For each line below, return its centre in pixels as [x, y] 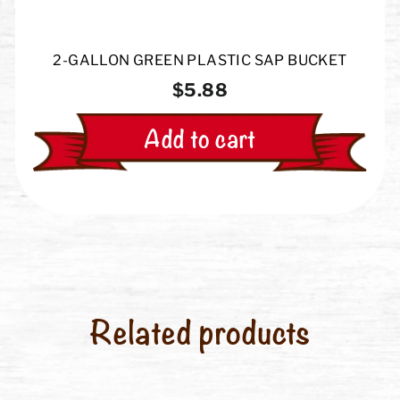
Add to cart [200, 137]
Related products [200, 329]
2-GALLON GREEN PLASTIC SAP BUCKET [200, 61]
